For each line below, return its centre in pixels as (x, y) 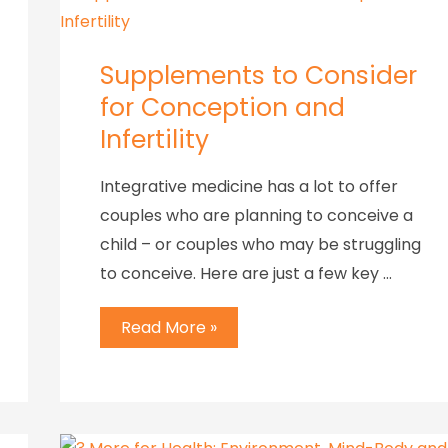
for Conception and (222, 107)
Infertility (154, 139)
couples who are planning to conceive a (256, 215)
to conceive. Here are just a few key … (246, 273)
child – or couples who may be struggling (260, 244)
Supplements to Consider (258, 75)
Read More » (169, 328)
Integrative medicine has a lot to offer (249, 186)
